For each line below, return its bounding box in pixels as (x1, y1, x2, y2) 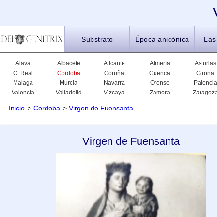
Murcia (60, 79, 78, 86)
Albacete (57, 60, 80, 67)
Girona (196, 70, 215, 77)
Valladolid (55, 89, 82, 96)
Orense (150, 79, 170, 86)
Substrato (81, 35, 113, 43)
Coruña (104, 70, 124, 77)
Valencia (12, 89, 35, 96)
